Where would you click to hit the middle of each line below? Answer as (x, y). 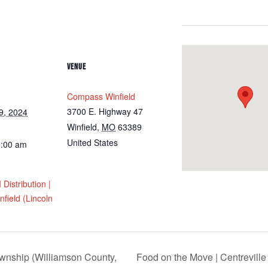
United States (92, 143)
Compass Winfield (101, 97)
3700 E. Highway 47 (105, 112)
